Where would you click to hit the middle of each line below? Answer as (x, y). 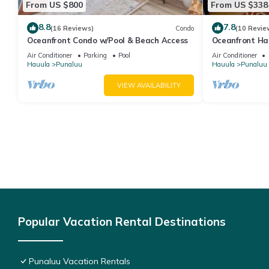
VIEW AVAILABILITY (149, 86)
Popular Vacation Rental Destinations (122, 222)
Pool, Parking (237, 51)
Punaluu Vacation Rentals (80, 261)
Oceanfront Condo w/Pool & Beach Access (108, 41)
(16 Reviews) (72, 28)
